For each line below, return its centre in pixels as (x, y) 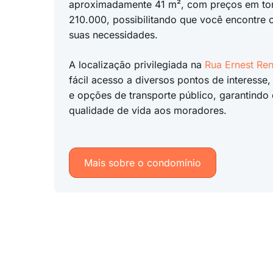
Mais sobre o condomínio (142, 163)
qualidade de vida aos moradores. (147, 110)
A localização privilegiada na (136, 65)
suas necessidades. (113, 35)
